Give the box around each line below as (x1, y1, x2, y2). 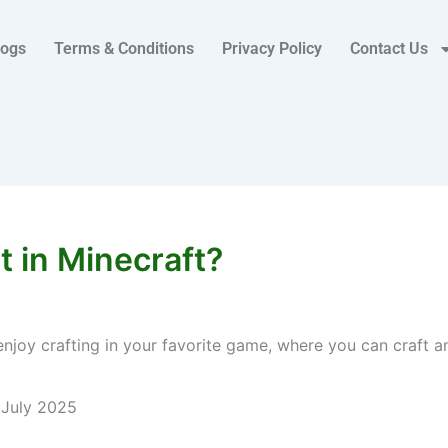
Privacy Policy (221, 39, 322, 58)
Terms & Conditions (53, 39, 194, 58)
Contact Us (349, 39, 428, 58)
